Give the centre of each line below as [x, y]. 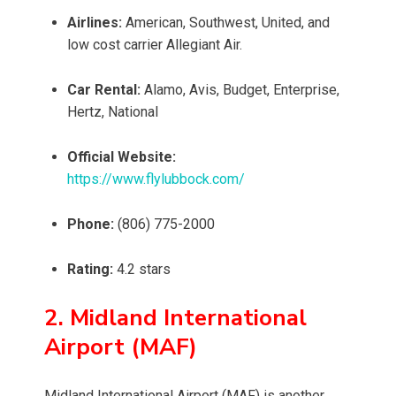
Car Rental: [104, 90]
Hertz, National [113, 112]
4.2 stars [142, 270]
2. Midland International [175, 318]
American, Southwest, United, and [226, 23]
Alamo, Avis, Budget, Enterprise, [240, 90]
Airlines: [95, 23]
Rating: [90, 270]
